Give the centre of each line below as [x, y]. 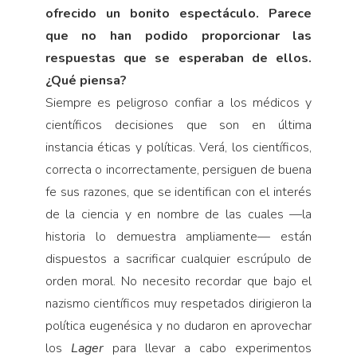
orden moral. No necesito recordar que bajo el [178, 282]
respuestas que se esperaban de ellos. [178, 59]
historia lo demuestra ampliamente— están [178, 237]
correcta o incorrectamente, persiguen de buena [178, 170]
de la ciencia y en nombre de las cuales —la [178, 215]
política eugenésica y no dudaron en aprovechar [178, 326]
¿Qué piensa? [86, 81]
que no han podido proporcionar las [178, 36]
